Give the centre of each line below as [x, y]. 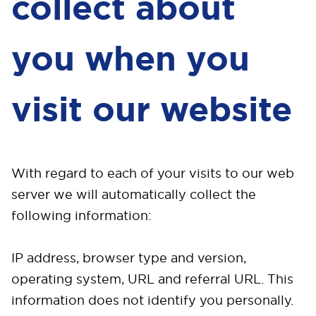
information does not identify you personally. [152, 300]
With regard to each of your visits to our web [153, 173]
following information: [81, 215]
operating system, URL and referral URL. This [152, 279]
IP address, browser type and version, [129, 258]
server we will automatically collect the [134, 194]
